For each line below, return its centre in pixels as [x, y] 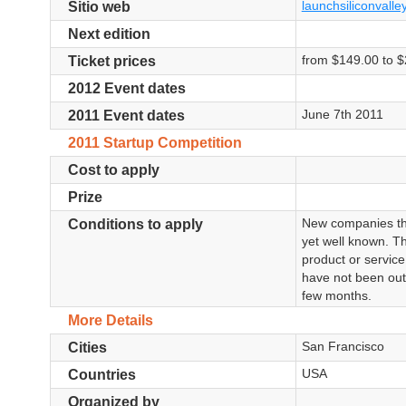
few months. [336, 295]
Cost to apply [113, 170]
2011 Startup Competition [155, 143]
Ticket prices [111, 61]
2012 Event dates [126, 88]
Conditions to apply [135, 224]
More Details [110, 320]
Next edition [109, 34]
